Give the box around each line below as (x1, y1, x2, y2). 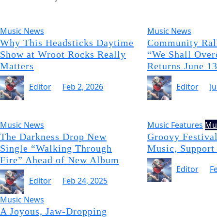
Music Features (147, 120, 203, 130)
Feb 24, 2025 (62, 175, 108, 186)
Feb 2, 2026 (62, 81, 104, 93)
